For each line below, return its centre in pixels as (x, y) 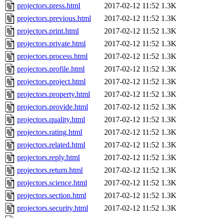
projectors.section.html (52, 196)
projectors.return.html (50, 170)
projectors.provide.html (53, 107)
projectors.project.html (51, 82)
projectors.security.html (53, 208)
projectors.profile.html (51, 69)
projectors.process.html (52, 56)
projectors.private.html (51, 44)
